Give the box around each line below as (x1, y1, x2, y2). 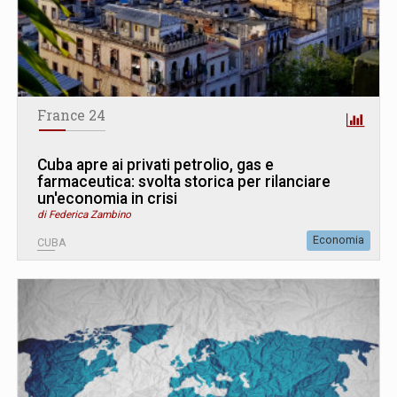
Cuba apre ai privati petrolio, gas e (37, 155, 274, 174)
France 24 (37, 105, 105, 124)
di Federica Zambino (37, 207, 131, 221)
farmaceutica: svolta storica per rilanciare (37, 172, 331, 191)
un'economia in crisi (37, 189, 177, 207)
